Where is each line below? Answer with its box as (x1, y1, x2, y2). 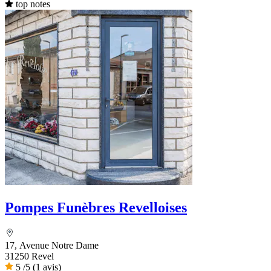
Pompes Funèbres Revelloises (5, 200, 187, 216)
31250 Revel (5, 251, 54, 262)
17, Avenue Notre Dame (5, 240, 99, 251)
